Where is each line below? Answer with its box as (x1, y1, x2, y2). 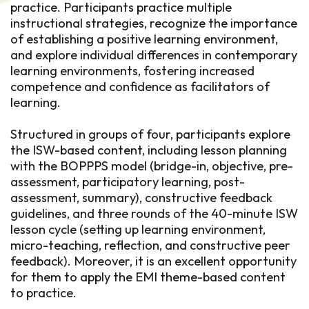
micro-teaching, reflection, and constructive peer (10, 237, 290, 253)
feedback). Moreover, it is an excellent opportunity (10, 253, 297, 269)
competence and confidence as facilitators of (10, 79, 270, 94)
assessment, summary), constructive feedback (10, 190, 272, 206)
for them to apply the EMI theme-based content (10, 269, 286, 285)
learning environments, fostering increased (10, 63, 255, 79)
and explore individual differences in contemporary (10, 47, 297, 63)
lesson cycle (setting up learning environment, (10, 221, 266, 237)
